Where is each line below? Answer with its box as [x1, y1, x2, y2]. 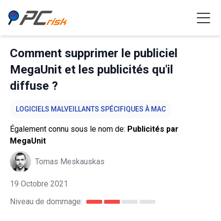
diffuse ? [10, 79, 58, 93]
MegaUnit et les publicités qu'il [10, 63, 173, 76]
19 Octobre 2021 [10, 179, 68, 188]
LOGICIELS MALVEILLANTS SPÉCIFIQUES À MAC [16, 105, 166, 113]
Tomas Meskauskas [35, 156, 105, 166]
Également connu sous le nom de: [10, 124, 127, 134]
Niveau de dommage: [10, 197, 82, 206]
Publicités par [127, 124, 179, 134]
